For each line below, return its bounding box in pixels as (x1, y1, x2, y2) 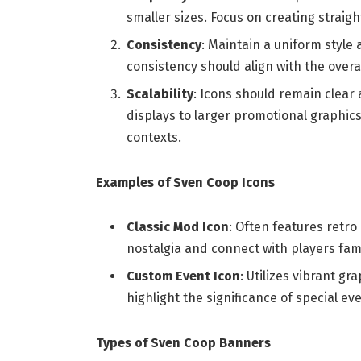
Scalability (126, 85, 193, 102)
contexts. (126, 129, 181, 145)
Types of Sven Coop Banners (95, 335, 271, 351)
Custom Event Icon (126, 268, 240, 284)
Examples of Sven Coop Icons (95, 174, 275, 190)
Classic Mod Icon (126, 219, 229, 235)
